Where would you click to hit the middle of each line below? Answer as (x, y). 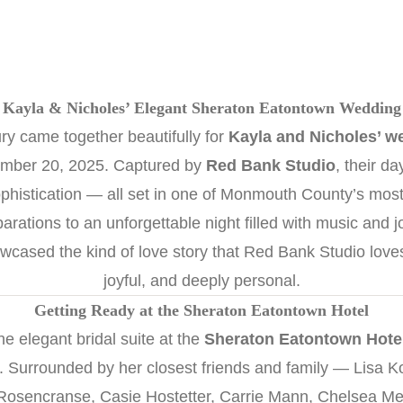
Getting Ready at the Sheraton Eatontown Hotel (201, 310)
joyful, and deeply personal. (201, 281)
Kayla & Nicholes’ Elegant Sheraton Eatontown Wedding (201, 108)
